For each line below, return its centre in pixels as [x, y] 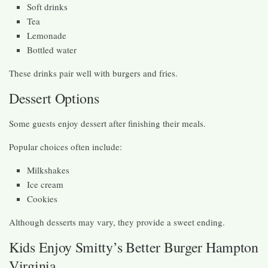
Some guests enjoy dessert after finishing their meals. [107, 123]
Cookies [42, 198]
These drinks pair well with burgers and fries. [93, 73]
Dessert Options [54, 98]
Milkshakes [48, 170]
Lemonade [47, 35]
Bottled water [52, 49]
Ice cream [45, 184]
